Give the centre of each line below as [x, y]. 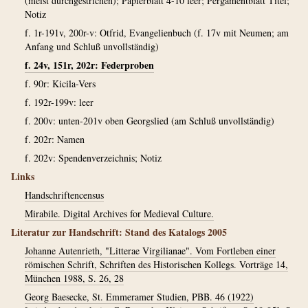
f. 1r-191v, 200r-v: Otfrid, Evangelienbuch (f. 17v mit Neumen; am [157, 33]
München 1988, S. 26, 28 [74, 278]
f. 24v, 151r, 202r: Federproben [89, 65]
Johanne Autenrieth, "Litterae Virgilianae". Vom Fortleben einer [150, 251]
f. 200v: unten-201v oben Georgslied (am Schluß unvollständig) [150, 121]
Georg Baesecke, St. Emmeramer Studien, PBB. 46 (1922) [139, 297]
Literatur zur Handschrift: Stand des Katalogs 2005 [119, 232]
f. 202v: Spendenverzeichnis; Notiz [93, 158]
